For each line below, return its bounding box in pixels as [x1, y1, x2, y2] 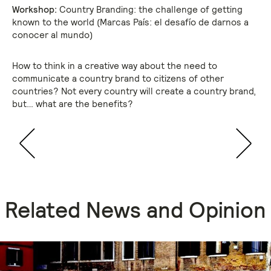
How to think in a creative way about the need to [12, 59, 217, 71]
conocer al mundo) [12, 28, 93, 41]
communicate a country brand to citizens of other [12, 72, 224, 84]
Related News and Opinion [5, 195, 266, 224]
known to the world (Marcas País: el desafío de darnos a [12, 16, 249, 28]
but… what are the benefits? [12, 97, 133, 109]
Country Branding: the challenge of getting [57, 3, 243, 15]
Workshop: [12, 3, 57, 15]
